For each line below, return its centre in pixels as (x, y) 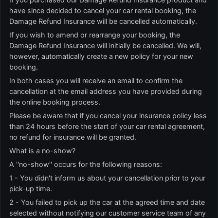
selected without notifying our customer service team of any (108, 213)
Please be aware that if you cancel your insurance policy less (108, 116)
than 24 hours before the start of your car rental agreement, (107, 126)
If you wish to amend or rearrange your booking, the (95, 35)
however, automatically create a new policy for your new (101, 56)
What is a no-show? (42, 151)
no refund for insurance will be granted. (73, 137)
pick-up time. (31, 189)
